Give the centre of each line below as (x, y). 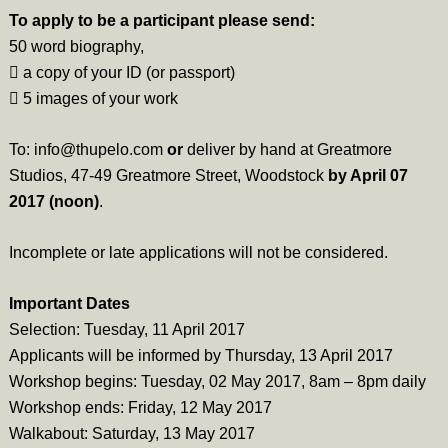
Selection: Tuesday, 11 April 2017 (126, 329)
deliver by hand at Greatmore (287, 149)
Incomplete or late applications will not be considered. (198, 252)
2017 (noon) (53, 201)
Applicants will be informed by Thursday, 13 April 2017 (200, 355)
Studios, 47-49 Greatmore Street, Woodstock (168, 175)
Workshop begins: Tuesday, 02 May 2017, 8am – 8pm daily (217, 381)
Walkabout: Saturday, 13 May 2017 (131, 433)
